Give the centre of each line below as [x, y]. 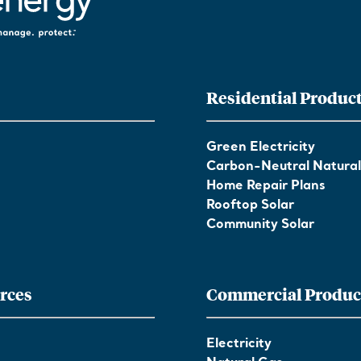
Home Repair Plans [266, 186]
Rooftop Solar [250, 205]
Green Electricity [261, 147]
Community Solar [260, 225]
